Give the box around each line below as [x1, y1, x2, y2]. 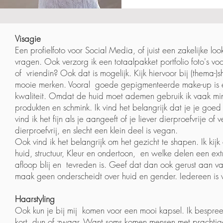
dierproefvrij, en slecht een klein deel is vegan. [15, 124, 180, 136]
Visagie [15, 33, 41, 44]
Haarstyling [15, 193, 55, 205]
